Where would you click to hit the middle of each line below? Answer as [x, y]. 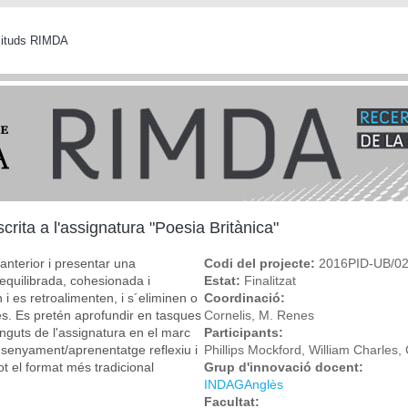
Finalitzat [270, 280]
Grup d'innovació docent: [286, 367]
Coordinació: [246, 297]
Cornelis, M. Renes [259, 315]
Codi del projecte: [261, 263]
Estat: [224, 280]
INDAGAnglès [244, 384]
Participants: [245, 332]
